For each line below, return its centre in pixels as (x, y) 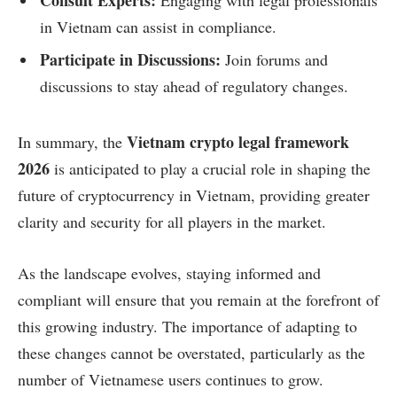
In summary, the (72, 141)
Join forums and (274, 60)
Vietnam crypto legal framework (238, 141)
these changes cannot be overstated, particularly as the (191, 352)
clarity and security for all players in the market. (172, 221)
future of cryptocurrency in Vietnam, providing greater (194, 195)
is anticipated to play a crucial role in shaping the (210, 168)
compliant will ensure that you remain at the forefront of (198, 299)
